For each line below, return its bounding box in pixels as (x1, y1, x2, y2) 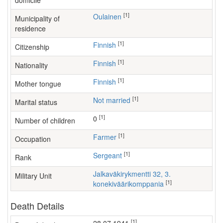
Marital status (15, 97, 57, 107)
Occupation (15, 134, 51, 144)
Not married (98, 95, 130, 105)
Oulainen (99, 11, 121, 21)
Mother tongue (15, 79, 61, 89)
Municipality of (15, 13, 60, 23)
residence (15, 23, 46, 33)
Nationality (15, 60, 48, 70)
